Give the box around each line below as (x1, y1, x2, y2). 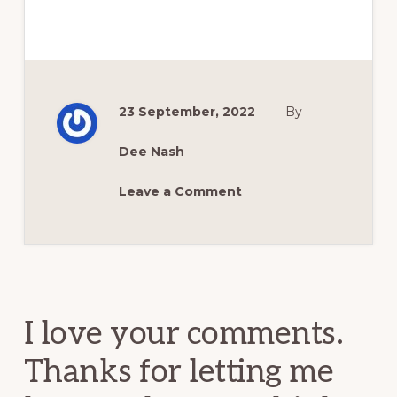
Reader (22, 240, 112, 275)
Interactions (22, 269, 173, 303)
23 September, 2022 (118, 103, 255, 120)
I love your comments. (23, 314, 344, 354)
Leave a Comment (118, 183, 242, 199)
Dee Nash (118, 143, 184, 160)
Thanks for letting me (23, 352, 334, 392)
